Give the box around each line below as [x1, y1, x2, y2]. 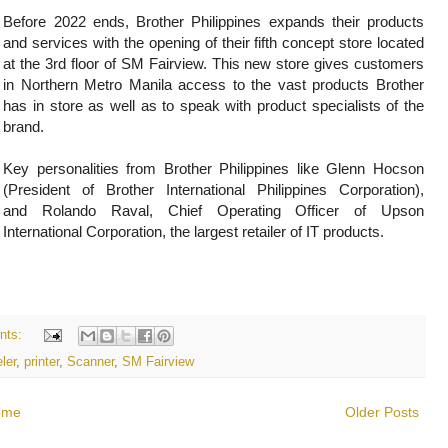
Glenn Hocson [326, 160, 424, 178]
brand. [3, 118, 45, 136]
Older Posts [345, 404, 419, 421]
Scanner [67, 355, 114, 370]
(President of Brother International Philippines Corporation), [3, 181, 424, 199]
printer [24, 355, 59, 370]
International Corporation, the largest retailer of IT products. [3, 223, 389, 241]
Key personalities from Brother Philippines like [3, 160, 327, 178]
